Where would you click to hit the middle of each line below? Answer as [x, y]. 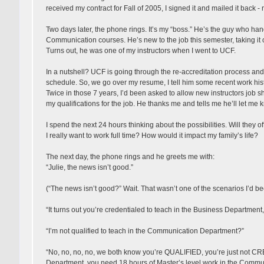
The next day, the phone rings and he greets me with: [130, 156]
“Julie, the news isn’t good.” [89, 167]
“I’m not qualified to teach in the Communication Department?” [145, 231]
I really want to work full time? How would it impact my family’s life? [152, 135]
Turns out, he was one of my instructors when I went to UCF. [141, 50]
